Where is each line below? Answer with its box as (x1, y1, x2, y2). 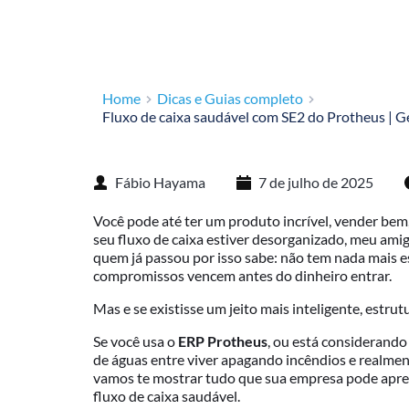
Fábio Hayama (115, 173, 205, 191)
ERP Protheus (178, 332, 267, 350)
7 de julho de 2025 (258, 173, 373, 191)
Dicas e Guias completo (157, 89, 303, 107)
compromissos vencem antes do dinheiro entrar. (93, 267, 392, 284)
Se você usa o (93, 332, 178, 350)
